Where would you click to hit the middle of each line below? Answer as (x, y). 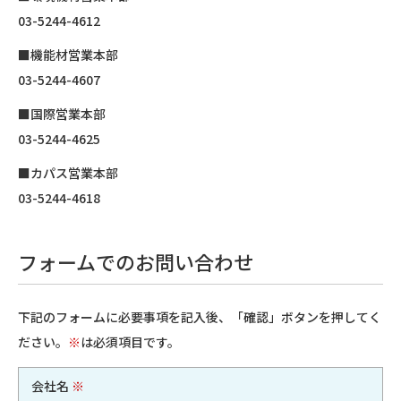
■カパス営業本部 (68, 173)
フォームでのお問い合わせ (136, 261)
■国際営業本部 (62, 114)
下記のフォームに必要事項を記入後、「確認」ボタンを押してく (200, 317)
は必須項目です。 (130, 342)
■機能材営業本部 (68, 55)
